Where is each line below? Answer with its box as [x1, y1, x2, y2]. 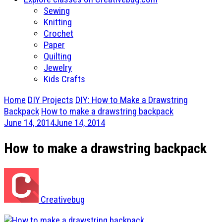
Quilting [44, 51, 71, 62]
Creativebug [39, 194, 85, 206]
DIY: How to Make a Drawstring [75, 94, 188, 106]
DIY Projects [28, 94, 73, 106]
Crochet [44, 28, 73, 39]
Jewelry [44, 62, 72, 73]
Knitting [44, 16, 72, 28]
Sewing [44, 5, 70, 16]
